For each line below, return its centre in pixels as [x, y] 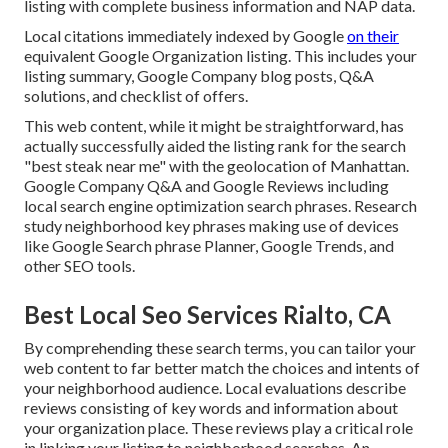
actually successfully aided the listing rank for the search [215, 146]
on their [373, 36]
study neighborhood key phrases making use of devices [211, 226]
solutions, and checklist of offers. [136, 96]
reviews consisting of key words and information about [211, 408]
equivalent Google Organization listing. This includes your [220, 56]
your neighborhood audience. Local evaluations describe [215, 388]
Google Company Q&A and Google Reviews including [206, 186]
